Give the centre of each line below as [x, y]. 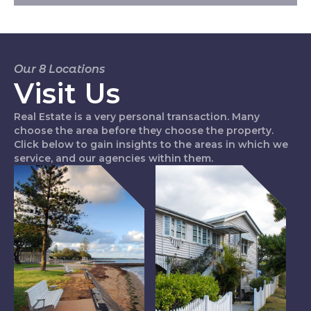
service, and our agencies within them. [114, 159]
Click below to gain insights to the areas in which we [151, 145]
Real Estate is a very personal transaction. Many [137, 117]
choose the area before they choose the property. [144, 131]
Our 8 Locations [59, 69]
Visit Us [67, 94]
